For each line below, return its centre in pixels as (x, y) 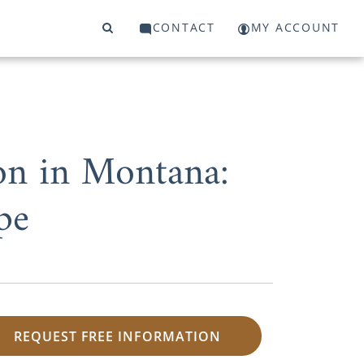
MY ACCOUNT (295, 28)
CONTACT (184, 28)
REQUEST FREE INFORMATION (117, 336)
